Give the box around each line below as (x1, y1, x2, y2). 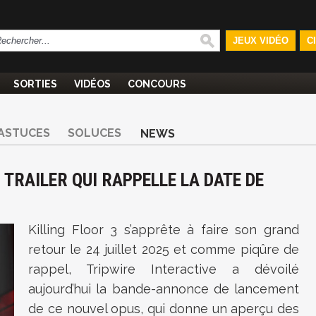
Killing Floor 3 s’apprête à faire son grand (28, 222, 299, 237)
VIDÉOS (74, 78, 111, 90)
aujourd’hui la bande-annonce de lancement (28, 281, 299, 296)
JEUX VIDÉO (232, 35, 288, 46)
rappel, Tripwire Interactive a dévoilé (28, 262, 299, 276)
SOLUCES (68, 126, 121, 140)
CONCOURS (128, 78, 186, 90)
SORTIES (13, 78, 57, 90)
